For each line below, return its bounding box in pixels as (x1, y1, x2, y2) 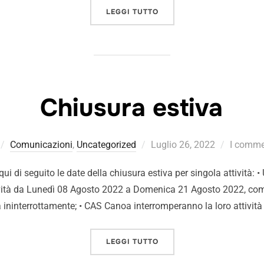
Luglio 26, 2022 (150, 139, 215, 150)
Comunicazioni (9, 139, 72, 150)
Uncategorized (76, 139, 136, 150)
